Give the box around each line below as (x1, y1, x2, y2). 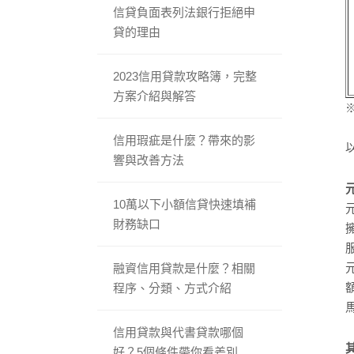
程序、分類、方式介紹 (113, 281, 232, 295)
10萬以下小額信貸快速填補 (113, 197, 257, 211)
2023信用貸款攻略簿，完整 (113, 69, 258, 83)
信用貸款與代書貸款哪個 (113, 325, 244, 339)
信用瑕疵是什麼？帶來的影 (113, 133, 256, 147)
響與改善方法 (113, 153, 185, 167)
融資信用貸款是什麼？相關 (113, 261, 256, 275)
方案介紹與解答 (113, 88, 197, 103)
